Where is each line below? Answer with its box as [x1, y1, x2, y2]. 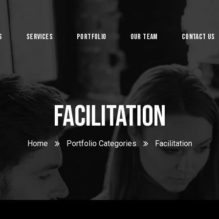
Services [26, 32, 53, 42]
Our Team [130, 32, 158, 42]
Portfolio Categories [66, 139, 136, 148]
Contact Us [181, 32, 215, 42]
